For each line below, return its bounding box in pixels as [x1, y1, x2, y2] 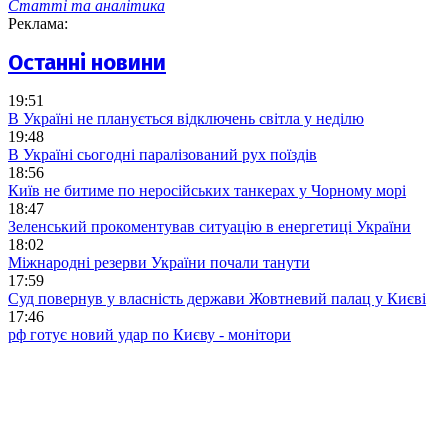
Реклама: [8, 15, 68, 33]
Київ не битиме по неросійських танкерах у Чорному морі [8, 181, 406, 199]
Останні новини [8, 48, 166, 76]
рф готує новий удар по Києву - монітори [8, 325, 291, 343]
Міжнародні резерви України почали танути [8, 253, 310, 271]
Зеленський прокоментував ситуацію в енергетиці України [8, 217, 411, 235]
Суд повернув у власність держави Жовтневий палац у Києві [8, 289, 426, 307]
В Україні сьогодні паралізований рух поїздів [8, 145, 317, 163]
